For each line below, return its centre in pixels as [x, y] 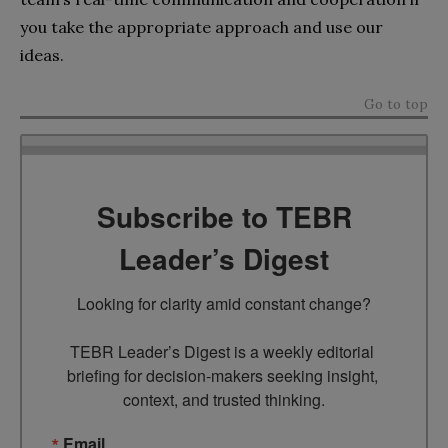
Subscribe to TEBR [224, 216]
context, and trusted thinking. [224, 399]
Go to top [396, 103]
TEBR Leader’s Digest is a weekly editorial [222, 351]
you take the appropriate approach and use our [201, 26]
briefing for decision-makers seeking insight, [222, 375]
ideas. [42, 54]
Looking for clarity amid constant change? [224, 303]
